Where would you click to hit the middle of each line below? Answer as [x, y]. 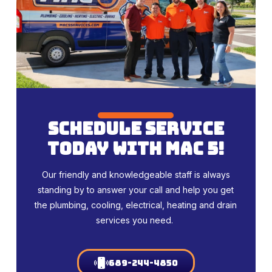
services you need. [136, 220]
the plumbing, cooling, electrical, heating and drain [136, 205]
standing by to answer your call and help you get [136, 190]
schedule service [136, 129]
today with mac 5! [136, 149]
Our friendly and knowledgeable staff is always [136, 175]
